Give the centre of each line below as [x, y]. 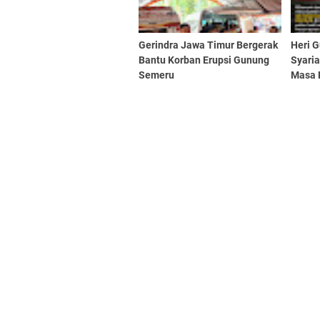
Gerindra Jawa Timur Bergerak [208, 45]
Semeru [156, 75]
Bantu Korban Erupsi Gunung [204, 60]
